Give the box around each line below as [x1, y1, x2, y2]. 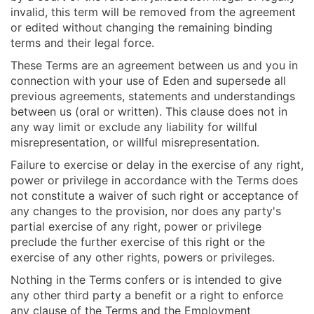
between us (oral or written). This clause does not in [11, 104, 287, 119]
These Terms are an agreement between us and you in [11, 58, 298, 73]
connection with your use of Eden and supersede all [11, 74, 286, 88]
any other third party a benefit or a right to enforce [11, 288, 283, 303]
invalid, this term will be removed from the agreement [11, 5, 296, 20]
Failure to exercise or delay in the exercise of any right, [11, 158, 303, 172]
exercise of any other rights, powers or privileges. [11, 250, 275, 265]
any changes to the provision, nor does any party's [11, 204, 281, 219]
